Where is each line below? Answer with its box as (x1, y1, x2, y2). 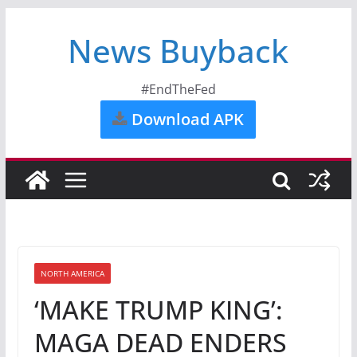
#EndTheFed (140, 80, 216, 98)
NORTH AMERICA (40, 268, 104, 279)
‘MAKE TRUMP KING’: (33, 292, 283, 327)
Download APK (127, 108, 245, 130)
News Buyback (68, 29, 289, 73)
